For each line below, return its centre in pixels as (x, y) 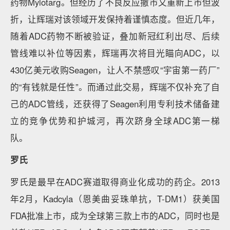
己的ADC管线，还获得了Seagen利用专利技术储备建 (115, 104)
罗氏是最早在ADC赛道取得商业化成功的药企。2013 (115, 182)
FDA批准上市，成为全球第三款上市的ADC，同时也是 (115, 216)
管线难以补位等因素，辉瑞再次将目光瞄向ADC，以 (115, 53)
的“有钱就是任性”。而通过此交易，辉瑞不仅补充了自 (115, 87)
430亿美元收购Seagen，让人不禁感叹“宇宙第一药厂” (115, 70)
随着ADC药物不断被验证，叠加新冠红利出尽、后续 (115, 36)
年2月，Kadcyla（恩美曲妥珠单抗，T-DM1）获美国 (115, 199)
